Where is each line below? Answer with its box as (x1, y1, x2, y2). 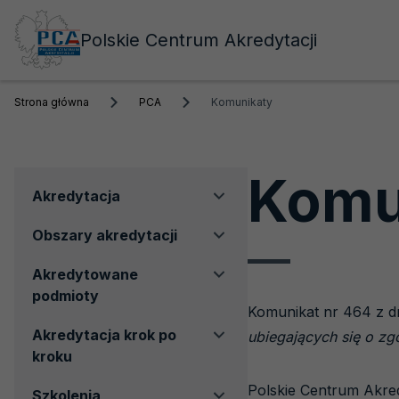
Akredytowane (32, 265, 138, 283)
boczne (14, 199, 110, 232)
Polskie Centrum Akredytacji (80, 28, 317, 51)
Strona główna (14, 95, 89, 109)
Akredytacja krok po (32, 326, 176, 344)
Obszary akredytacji (32, 226, 177, 244)
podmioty (32, 287, 99, 305)
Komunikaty (211, 95, 273, 109)
